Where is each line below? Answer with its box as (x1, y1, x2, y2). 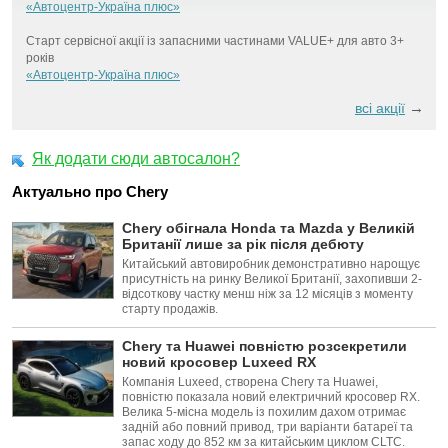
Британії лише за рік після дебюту (122, 235, 364, 252)
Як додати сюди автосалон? (32, 149, 240, 167)
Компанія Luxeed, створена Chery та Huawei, (122, 374, 378, 389)
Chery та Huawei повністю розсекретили (122, 337, 407, 354)
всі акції (355, 99, 405, 116)
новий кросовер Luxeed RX (122, 353, 316, 370)
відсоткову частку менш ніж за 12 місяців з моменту (122, 286, 413, 301)
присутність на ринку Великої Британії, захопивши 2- (122, 271, 422, 286)
